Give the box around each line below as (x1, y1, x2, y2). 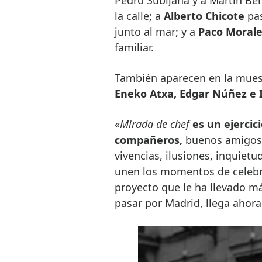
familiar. (114, 40, 154, 54)
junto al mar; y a (114, 24, 198, 39)
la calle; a (114, 8, 164, 23)
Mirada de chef (119, 116, 189, 131)
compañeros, (114, 132, 182, 147)
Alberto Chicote (163, 8, 244, 23)
